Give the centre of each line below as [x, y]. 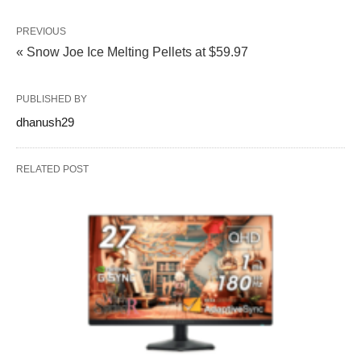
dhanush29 [45, 122]
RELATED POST [52, 169]
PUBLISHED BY [52, 99]
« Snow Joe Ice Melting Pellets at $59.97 [132, 52]
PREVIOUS [41, 31]
